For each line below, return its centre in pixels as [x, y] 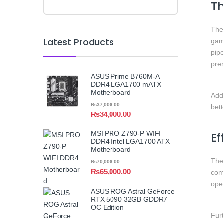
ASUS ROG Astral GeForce [133, 191]
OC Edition [107, 207]
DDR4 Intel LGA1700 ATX [130, 142]
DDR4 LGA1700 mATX [126, 84]
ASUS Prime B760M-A [125, 76]
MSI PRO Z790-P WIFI [126, 134]
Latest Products [79, 42]
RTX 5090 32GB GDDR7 [129, 199]
